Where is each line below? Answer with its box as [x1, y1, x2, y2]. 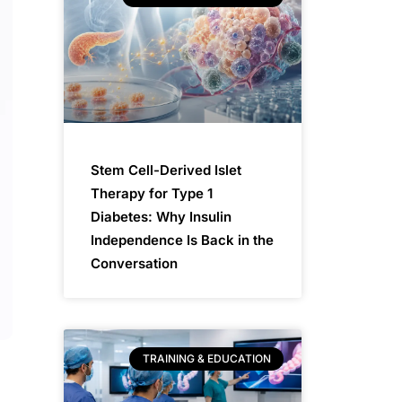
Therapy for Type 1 [91, 184, 213, 202]
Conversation [91, 254, 178, 272]
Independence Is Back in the [91, 231, 274, 249]
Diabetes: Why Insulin [91, 207, 232, 225]
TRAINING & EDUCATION [142, 352, 271, 366]
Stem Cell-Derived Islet [91, 161, 241, 179]
